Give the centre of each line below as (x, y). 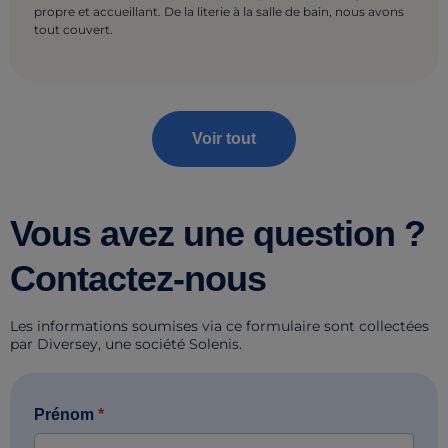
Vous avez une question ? (217, 233)
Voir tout (224, 138)
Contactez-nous (138, 278)
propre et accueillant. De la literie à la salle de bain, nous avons (219, 11)
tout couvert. (73, 29)
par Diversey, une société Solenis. (126, 343)
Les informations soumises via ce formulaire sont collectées (219, 325)
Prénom (64, 414)
